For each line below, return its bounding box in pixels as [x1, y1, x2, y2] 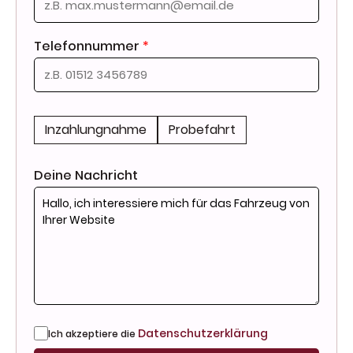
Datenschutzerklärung [138, 325, 268, 341]
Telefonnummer [34, 36, 143, 55]
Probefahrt [169, 120, 236, 139]
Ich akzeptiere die [48, 326, 138, 340]
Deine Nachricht [34, 165, 138, 184]
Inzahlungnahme [45, 120, 147, 139]
